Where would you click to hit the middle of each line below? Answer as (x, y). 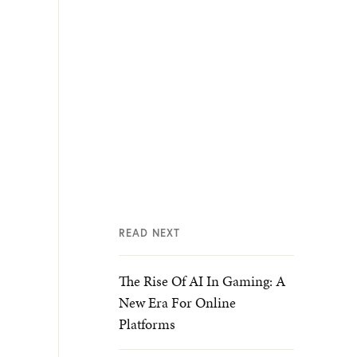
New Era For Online (177, 302)
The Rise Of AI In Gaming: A (202, 281)
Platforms (147, 324)
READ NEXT (149, 233)
